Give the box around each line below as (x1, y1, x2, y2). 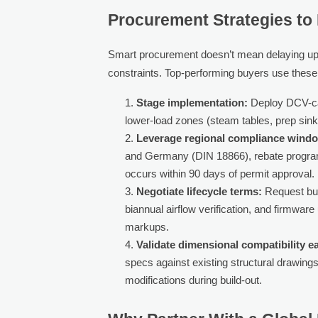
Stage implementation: (136, 96, 248, 109)
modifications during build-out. (125, 273, 263, 286)
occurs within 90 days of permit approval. (125, 167, 315, 180)
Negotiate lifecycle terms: (136, 185, 263, 197)
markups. (125, 220, 170, 233)
